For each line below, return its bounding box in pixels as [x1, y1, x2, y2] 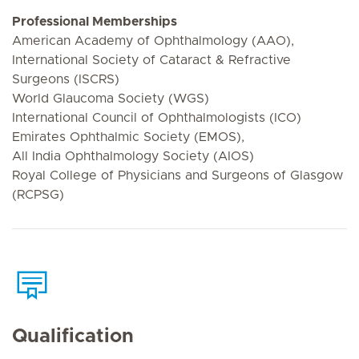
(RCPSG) [12, 188, 64, 201]
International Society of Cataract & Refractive [12, 54, 291, 67]
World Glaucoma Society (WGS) [12, 92, 209, 105]
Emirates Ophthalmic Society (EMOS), [12, 131, 244, 143]
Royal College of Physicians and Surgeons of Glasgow [12, 169, 343, 182]
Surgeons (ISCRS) [12, 73, 119, 86]
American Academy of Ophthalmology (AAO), [12, 34, 294, 47]
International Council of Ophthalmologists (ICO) [12, 111, 301, 124]
